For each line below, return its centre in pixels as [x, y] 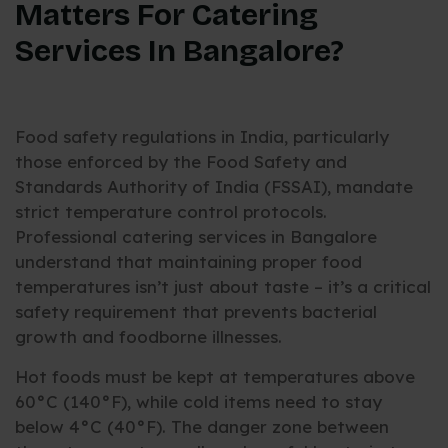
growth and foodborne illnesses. [148, 337]
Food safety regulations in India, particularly [202, 137]
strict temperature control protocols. [171, 212]
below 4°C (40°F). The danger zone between [202, 426]
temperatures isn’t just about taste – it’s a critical [223, 287]
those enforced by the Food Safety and [181, 162]
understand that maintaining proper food [188, 262]
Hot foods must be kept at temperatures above [215, 376]
